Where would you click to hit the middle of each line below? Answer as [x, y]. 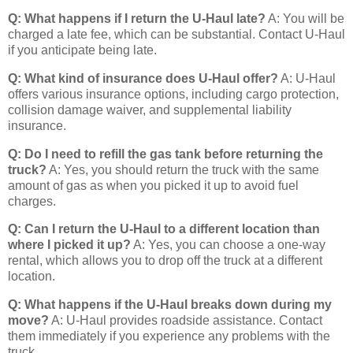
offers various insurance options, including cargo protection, [173, 94]
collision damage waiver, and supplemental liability [150, 110]
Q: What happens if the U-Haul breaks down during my [170, 305]
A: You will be [305, 18]
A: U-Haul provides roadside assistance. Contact [186, 321]
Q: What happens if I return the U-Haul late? [137, 18]
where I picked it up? [69, 245]
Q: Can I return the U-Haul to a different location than [164, 229]
